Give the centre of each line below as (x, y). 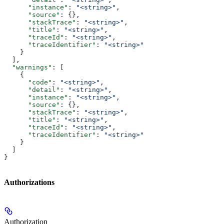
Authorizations (29, 182)
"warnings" (28, 67)
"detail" (32, 89)
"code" (28, 82)
